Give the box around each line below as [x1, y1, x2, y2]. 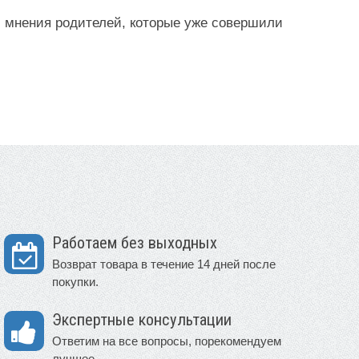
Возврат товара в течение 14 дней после [52, 257, 276, 272]
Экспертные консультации [52, 310, 232, 330]
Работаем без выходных [52, 233, 217, 253]
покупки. [52, 275, 99, 289]
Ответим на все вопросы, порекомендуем [52, 334, 281, 349]
